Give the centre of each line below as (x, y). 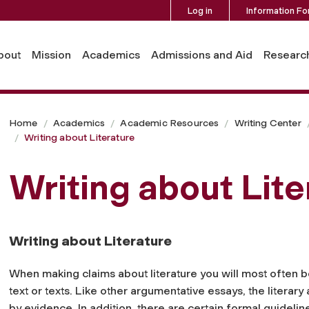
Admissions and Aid (202, 54)
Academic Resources (170, 123)
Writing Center (268, 123)
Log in (200, 10)
